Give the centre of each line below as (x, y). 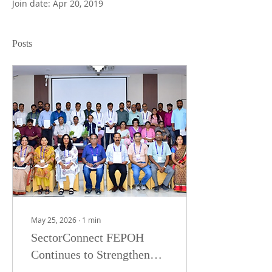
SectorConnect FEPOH (87, 237)
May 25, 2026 (54, 220)
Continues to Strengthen (90, 254)
